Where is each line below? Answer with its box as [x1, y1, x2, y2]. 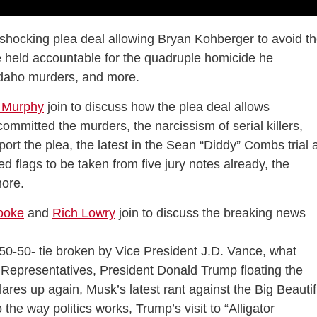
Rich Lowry [52, 206, 115, 221]
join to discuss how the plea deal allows [44, 100, 270, 115]
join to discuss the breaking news [115, 206, 306, 221]
